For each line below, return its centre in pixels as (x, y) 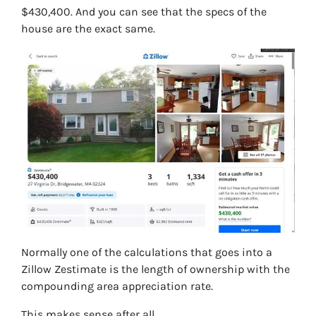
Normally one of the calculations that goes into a (147, 253)
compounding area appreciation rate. (117, 286)
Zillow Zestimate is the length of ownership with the (156, 269)
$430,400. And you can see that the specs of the (144, 12)
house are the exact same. (88, 29)
